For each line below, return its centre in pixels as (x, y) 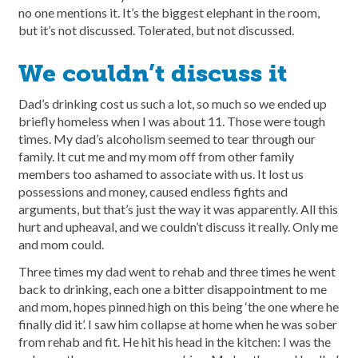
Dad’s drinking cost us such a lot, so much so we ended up (173, 104)
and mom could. (61, 245)
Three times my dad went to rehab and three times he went (177, 272)
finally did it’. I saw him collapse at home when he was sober (178, 324)
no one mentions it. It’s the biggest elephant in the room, (169, 13)
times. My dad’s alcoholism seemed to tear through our (167, 139)
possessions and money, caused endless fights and (153, 192)
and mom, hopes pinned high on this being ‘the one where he (179, 307)
